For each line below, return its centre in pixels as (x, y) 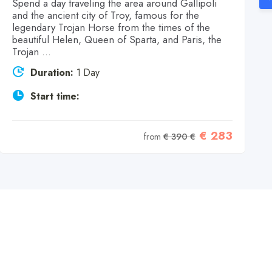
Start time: (55, 96)
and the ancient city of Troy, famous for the (106, 15)
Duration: (52, 72)
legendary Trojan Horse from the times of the (111, 27)
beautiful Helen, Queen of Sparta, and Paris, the (117, 39)
